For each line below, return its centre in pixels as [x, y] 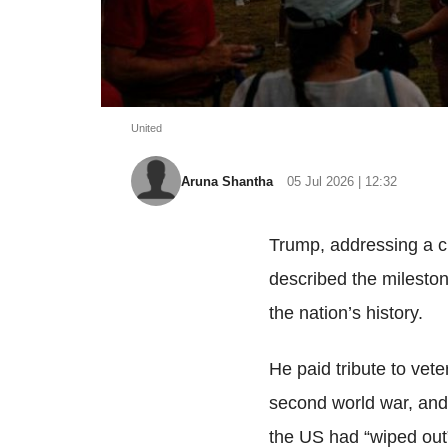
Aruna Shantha [228, 181]
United [146, 128]
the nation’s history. [345, 313]
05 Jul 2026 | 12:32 [341, 181]
